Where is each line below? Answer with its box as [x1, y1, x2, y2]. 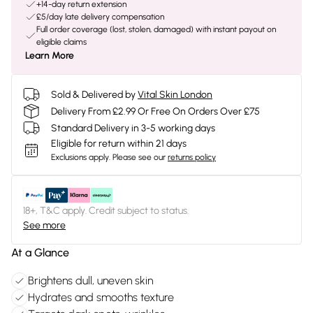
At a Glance [11, 246, 69, 259]
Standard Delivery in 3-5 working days [51, 122, 215, 134]
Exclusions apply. [51, 152, 110, 162]
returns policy [168, 152, 216, 162]
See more [23, 219, 66, 231]
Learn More [25, 50, 74, 61]
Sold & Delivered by [51, 88, 136, 101]
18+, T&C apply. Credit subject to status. [23, 205, 189, 217]
